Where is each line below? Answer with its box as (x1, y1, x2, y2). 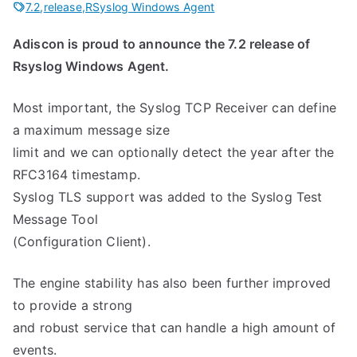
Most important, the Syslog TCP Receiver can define (13, 100, 337, 116)
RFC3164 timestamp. (13, 167, 140, 182)
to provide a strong (13, 297, 133, 313)
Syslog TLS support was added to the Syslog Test (13, 189, 323, 205)
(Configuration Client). (13, 233, 151, 249)
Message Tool (13, 211, 98, 227)
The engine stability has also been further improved (13, 275, 331, 291)
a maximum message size (13, 122, 171, 138)
